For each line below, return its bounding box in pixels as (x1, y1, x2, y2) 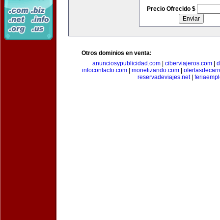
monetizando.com (132, 67, 179, 74)
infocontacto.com (82, 67, 127, 74)
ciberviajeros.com (165, 60, 212, 67)
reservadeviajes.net (137, 74, 190, 81)
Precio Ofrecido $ (146, 5, 197, 12)
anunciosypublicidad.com (92, 60, 161, 67)
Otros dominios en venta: (82, 50, 152, 56)
